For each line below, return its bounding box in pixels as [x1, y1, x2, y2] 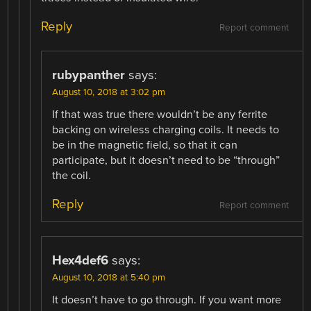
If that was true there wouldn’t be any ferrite [52, 108, 268, 122]
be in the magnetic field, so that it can [52, 138, 238, 153]
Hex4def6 [52, 253, 109, 269]
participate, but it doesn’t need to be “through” [52, 153, 280, 168]
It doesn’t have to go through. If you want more [52, 293, 282, 308]
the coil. [52, 169, 92, 183]
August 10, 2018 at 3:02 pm [52, 87, 166, 99]
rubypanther [52, 67, 126, 83]
